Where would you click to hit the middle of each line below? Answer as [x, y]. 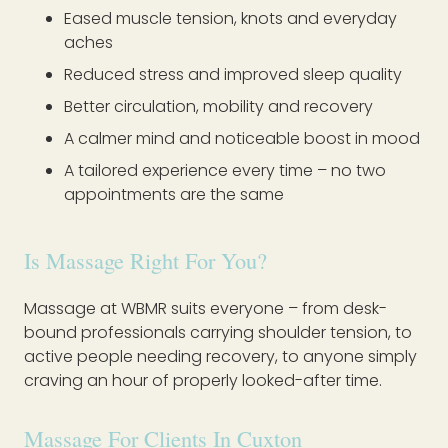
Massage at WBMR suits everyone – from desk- [205, 309]
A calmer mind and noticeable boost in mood [242, 139]
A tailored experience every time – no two [225, 171]
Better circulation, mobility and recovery [218, 107]
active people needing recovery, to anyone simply [220, 357]
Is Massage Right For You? [145, 260]
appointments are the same [174, 195]
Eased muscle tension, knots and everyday [230, 19]
